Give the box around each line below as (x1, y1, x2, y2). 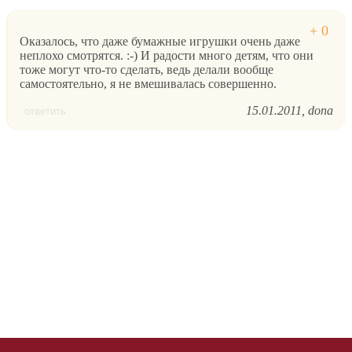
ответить (24, 105, 66, 118)
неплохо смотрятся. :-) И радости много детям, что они (20, 49, 313, 63)
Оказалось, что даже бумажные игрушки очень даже (20, 35, 300, 49)
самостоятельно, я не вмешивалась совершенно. (20, 77, 277, 91)
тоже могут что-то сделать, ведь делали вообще (20, 63, 273, 77)
